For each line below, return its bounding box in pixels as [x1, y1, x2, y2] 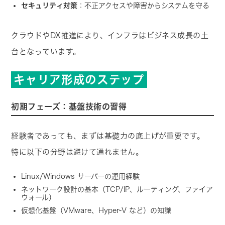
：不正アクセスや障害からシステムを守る [77, 2, 210, 10]
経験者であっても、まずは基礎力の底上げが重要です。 [11, 132, 205, 140]
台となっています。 [11, 48, 81, 56]
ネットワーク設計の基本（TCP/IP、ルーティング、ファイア [21, 186, 213, 193]
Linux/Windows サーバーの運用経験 [21, 173, 140, 180]
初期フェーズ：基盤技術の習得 [11, 102, 127, 111]
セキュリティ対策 [21, 2, 78, 10]
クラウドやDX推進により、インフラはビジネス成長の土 [11, 32, 209, 40]
